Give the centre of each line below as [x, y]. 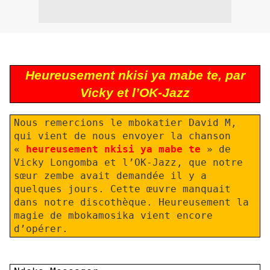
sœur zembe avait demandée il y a [110, 175]
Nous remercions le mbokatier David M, [125, 122]
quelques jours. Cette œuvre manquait [122, 189]
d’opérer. [41, 228]
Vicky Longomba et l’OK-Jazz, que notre [128, 162]
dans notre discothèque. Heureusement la [131, 202]
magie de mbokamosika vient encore [113, 215]
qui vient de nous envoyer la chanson [122, 136]
